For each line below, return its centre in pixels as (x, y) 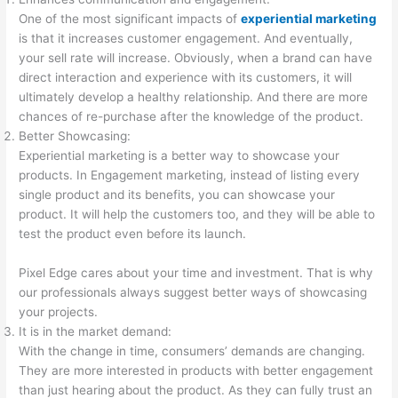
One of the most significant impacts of (130, 19)
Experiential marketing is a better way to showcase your (179, 155)
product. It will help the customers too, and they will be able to (197, 214)
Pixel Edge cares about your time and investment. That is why (196, 273)
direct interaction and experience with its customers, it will (186, 77)
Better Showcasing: (75, 136)
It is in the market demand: (96, 331)
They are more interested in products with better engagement (196, 370)
